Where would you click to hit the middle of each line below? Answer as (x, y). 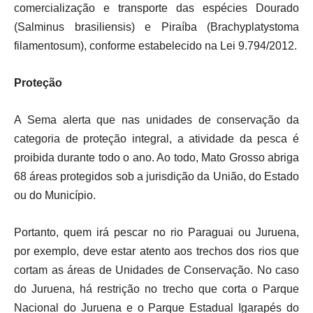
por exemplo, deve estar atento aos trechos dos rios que (156, 252)
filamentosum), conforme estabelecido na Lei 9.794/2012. (155, 46)
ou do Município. (55, 196)
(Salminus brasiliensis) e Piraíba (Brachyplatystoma (156, 27)
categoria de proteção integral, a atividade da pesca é (156, 139)
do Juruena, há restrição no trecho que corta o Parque (156, 289)
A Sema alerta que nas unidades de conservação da (156, 120)
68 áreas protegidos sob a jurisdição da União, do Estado (156, 177)
